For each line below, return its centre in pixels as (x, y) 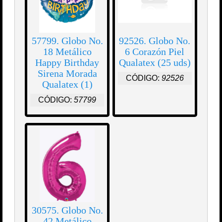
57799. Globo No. (67, 41)
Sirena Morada (67, 74)
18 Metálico (67, 52)
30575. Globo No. (67, 210)
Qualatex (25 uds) (155, 63)
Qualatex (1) (67, 84)
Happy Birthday (67, 63)
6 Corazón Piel (155, 52)
